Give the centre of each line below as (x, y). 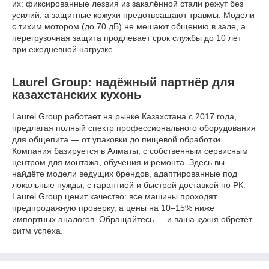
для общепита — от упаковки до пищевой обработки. (117, 140)
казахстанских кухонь (77, 95)
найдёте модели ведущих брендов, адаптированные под (125, 174)
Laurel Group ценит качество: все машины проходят (114, 197)
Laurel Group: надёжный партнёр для (123, 83)
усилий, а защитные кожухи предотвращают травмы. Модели (133, 15)
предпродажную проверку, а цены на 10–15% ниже (113, 208)
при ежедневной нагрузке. (64, 50)
